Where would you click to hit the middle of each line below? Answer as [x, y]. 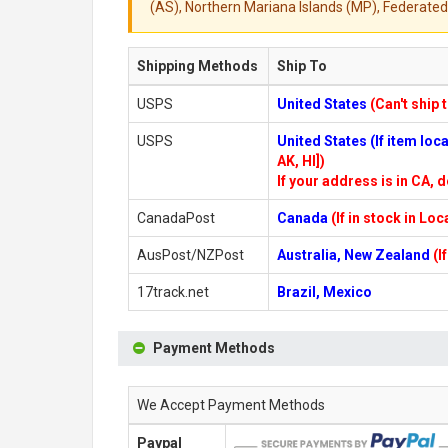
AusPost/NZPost [190, 255]
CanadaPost [176, 218]
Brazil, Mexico [324, 292]
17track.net [173, 292]
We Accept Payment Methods [231, 405]
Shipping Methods [197, 66]
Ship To [302, 66]
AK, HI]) [301, 161]
